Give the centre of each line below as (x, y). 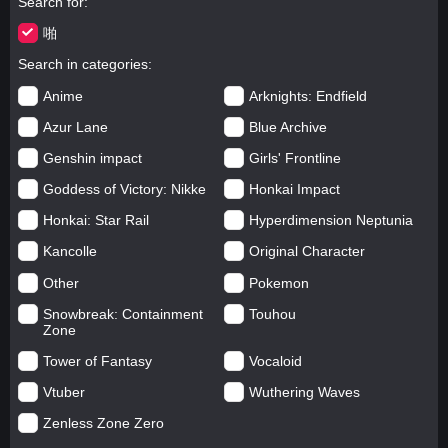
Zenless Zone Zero (103, 423)
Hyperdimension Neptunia (331, 220)
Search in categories (82, 64)
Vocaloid (275, 361)
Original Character (307, 251)
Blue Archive (288, 126)
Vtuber (63, 392)
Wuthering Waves (304, 392)
